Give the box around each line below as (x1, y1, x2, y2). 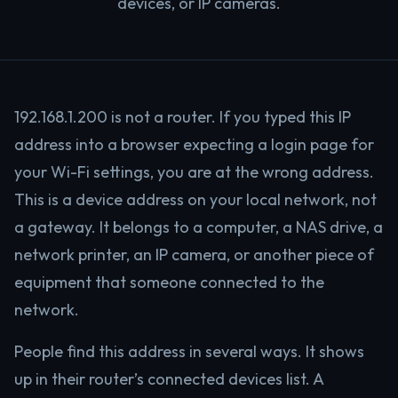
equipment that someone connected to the (14, 272, 324, 292)
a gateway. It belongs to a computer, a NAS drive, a (14, 217, 383, 237)
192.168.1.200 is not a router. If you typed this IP (14, 107, 351, 127)
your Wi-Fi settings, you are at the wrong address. (14, 162, 374, 182)
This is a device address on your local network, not (14, 189, 377, 210)
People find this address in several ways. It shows (14, 341, 364, 362)
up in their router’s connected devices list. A (14, 369, 323, 389)
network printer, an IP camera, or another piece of (14, 244, 374, 265)
